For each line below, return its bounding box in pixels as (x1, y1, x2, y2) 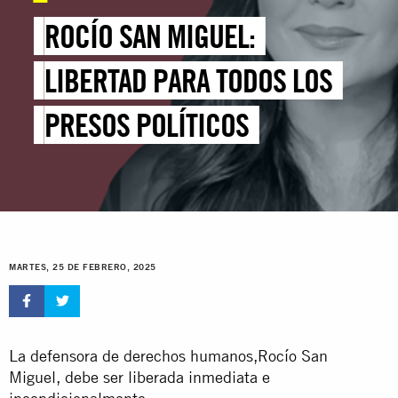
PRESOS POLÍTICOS (44, 106, 250, 145)
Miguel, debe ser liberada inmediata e (9, 367, 270, 386)
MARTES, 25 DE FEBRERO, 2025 (9, 262, 156, 273)
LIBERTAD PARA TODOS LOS (44, 61, 333, 100)
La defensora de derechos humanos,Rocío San (9, 346, 328, 365)
